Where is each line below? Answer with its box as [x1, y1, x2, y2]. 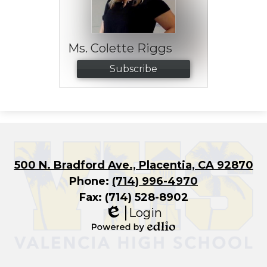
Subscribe [110, 63, 157, 74]
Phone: [69, 174, 112, 188]
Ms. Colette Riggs [68, 40, 172, 55]
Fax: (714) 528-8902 [79, 190, 188, 204]
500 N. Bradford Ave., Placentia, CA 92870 [14, 158, 253, 172]
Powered [91, 231, 135, 243]
